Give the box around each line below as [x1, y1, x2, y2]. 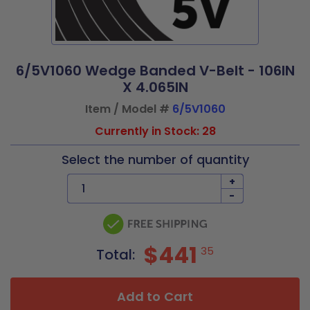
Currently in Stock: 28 [94, 123, 216, 139]
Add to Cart [117, 288, 193, 305]
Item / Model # [84, 101, 172, 117]
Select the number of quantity [61, 151, 249, 168]
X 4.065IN [122, 77, 188, 97]
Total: [96, 245, 138, 264]
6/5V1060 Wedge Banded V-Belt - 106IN [15, 61, 295, 80]
